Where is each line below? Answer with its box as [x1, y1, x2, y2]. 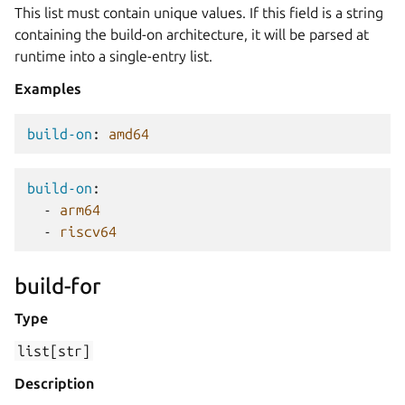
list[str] [17, 343, 91, 359]
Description [14, 375, 94, 391]
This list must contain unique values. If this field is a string [14, 5, 383, 21]
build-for [14, 274, 101, 298]
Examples [14, 80, 81, 97]
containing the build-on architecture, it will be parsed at [14, 26, 369, 42]
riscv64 [60, 223, 117, 240]
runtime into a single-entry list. [14, 48, 212, 64]
